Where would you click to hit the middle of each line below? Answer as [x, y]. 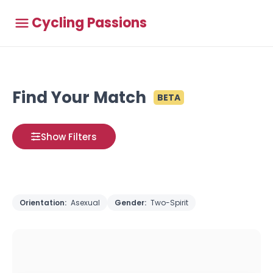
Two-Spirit [169, 203]
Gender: [131, 203]
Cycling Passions [89, 23]
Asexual [85, 203]
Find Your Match [79, 97]
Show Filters [69, 136]
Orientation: [44, 203]
